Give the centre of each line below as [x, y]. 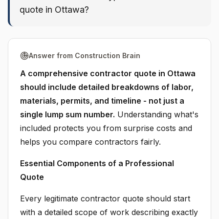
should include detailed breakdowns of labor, [107, 87]
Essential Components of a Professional [97, 163]
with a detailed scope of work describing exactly [109, 212]
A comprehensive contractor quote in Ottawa [108, 73]
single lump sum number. [67, 114]
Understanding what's [157, 114]
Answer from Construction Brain [85, 55]
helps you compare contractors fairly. [90, 142]
